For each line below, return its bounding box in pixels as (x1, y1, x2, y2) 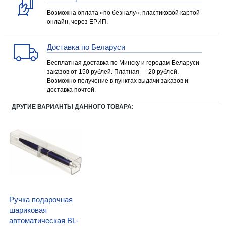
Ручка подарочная (9, 195, 73, 204)
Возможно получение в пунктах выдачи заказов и (47, 77, 188, 84)
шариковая (9, 206, 47, 214)
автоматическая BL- (9, 216, 79, 225)
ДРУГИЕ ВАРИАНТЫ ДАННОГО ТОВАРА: (12, 103, 134, 110)
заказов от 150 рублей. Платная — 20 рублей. (47, 68, 179, 75)
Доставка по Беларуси (47, 43, 125, 51)
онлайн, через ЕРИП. (47, 18, 108, 25)
